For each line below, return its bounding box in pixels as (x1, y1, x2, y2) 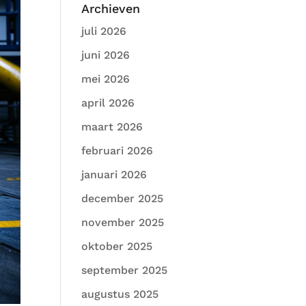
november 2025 (81, 216, 165, 229)
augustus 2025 (81, 288, 159, 301)
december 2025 (81, 192, 164, 205)
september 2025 (81, 264, 168, 277)
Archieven (81, 1, 141, 16)
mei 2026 (81, 72, 130, 85)
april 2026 (81, 96, 135, 109)
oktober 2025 (81, 240, 153, 253)
